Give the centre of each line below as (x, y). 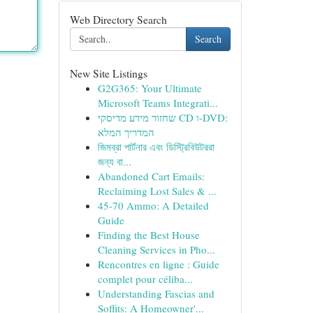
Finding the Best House (148, 235)
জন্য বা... (114, 161)
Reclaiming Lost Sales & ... (157, 191)
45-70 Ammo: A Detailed (153, 205)
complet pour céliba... (145, 279)
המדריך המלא (126, 132)
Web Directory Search (118, 19)
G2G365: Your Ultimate (150, 88)
